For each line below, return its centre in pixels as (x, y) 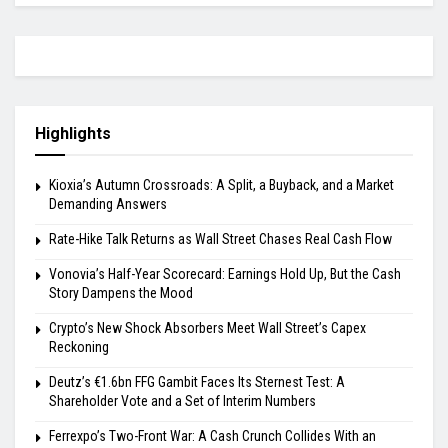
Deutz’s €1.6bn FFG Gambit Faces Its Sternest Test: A (197, 381)
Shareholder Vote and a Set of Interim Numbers (182, 400)
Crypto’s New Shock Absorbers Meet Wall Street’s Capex (207, 327)
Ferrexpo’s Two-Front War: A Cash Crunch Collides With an (212, 435)
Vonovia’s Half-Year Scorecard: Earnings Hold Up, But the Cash (225, 273)
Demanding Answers (108, 203)
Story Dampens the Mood (121, 292)
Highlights (73, 133)
